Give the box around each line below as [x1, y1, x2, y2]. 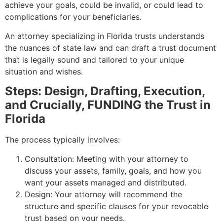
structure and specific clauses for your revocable [25, 201, 208, 211]
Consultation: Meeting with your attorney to [25, 153, 188, 164]
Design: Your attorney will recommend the [25, 189, 182, 199]
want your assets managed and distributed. [25, 177, 186, 187]
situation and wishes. [5, 66, 83, 76]
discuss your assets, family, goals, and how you [25, 165, 202, 176]
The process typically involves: [5, 135, 120, 145]
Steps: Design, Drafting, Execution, [5, 84, 205, 99]
